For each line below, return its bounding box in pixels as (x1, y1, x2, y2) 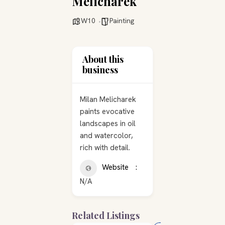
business (82, 64, 118, 76)
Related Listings (72, 209, 140, 221)
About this (82, 53, 124, 65)
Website (102, 162, 129, 172)
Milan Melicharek (80, 94, 136, 104)
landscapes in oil (80, 119, 136, 129)
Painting (109, 16, 134, 25)
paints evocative (80, 106, 135, 117)
